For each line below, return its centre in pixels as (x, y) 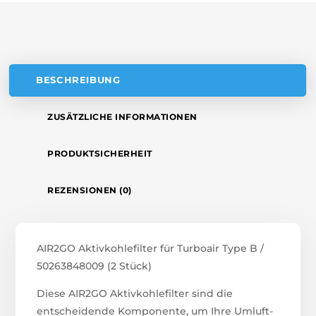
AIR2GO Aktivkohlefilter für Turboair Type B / (151, 248)
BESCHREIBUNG (78, 80)
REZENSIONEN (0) (90, 190)
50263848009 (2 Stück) (95, 266)
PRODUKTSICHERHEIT (100, 153)
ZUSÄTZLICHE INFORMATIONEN (122, 116)
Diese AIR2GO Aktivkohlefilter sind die (135, 293)
